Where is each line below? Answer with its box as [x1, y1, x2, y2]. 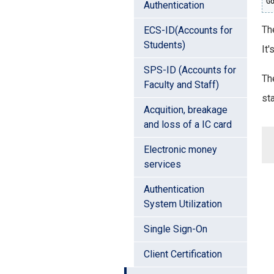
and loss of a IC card [144, 118, 232, 130]
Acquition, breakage [144, 103, 228, 116]
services [144, 158, 181, 170]
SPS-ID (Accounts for [144, 64, 236, 76]
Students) [144, 39, 185, 51]
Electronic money [144, 143, 217, 155]
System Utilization [144, 198, 222, 210]
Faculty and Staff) [144, 78, 219, 91]
